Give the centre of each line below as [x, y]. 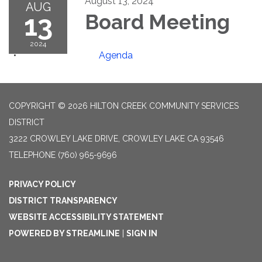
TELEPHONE [32, 155]
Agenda [116, 55]
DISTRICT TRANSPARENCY [63, 201]
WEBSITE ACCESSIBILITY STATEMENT [86, 217]
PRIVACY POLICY [42, 184]
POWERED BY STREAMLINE [64, 233]
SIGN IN [142, 233]
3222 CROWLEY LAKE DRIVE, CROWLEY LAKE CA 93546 [116, 139]
